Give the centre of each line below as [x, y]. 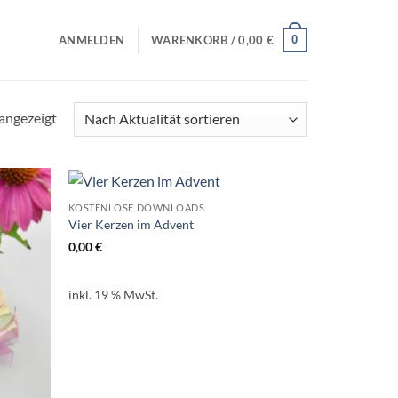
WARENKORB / [195, 40]
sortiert [79, 161]
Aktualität [87, 139]
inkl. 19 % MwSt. [113, 294]
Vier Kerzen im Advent [131, 224]
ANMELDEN [92, 40]
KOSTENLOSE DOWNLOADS [136, 207]
